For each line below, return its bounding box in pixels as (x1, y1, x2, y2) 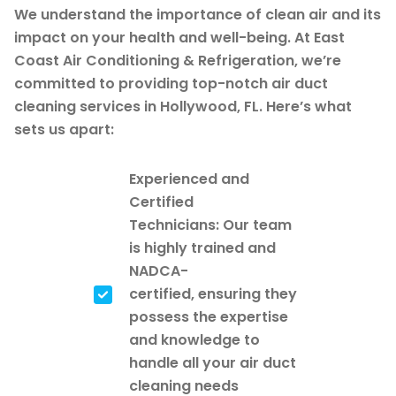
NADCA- (129, 260, 188, 281)
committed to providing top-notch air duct (14, 72, 328, 94)
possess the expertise (129, 306, 288, 327)
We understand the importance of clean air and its (14, 4, 381, 25)
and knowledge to (129, 329, 260, 350)
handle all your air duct (129, 352, 296, 373)
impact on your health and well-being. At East (14, 27, 345, 48)
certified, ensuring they (129, 283, 297, 304)
